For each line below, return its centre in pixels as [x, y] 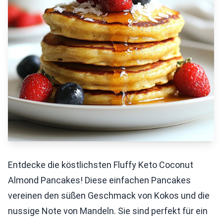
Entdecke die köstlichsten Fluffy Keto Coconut [101, 165]
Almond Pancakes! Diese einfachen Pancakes [99, 180]
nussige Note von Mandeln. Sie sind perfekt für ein [108, 211]
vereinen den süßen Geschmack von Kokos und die [109, 195]
